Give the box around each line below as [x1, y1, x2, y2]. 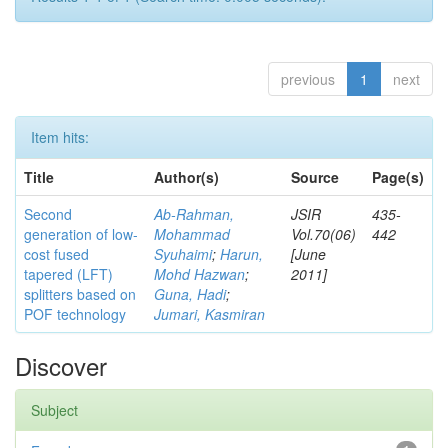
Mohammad [154, 224, 230, 244]
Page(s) [372, 167, 424, 187]
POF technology [24, 304, 126, 324]
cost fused [24, 244, 89, 264]
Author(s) [154, 167, 219, 187]
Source [291, 167, 339, 187]
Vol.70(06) [291, 224, 356, 244]
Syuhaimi [154, 244, 212, 264]
